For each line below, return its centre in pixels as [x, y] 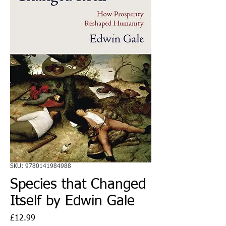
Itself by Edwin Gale [72, 201]
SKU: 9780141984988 [41, 166]
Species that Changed [78, 184]
